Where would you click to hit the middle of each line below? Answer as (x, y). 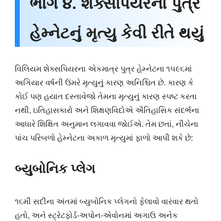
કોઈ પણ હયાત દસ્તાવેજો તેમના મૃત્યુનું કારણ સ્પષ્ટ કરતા (106, 96)
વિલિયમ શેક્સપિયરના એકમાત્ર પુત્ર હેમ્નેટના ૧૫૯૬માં (103, 68)
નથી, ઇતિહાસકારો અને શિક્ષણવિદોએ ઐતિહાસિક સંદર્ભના (107, 110)
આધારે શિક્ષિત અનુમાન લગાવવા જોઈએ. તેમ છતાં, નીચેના (107, 123)
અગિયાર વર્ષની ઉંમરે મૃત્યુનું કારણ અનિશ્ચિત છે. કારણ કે (104, 82)
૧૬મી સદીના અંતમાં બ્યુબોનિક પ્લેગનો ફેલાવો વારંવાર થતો (107, 201)
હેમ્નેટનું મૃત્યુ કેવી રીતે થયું (117, 32)
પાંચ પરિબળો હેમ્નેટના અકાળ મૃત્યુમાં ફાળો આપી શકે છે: (104, 137)
